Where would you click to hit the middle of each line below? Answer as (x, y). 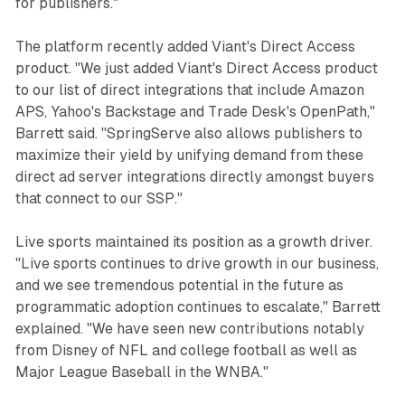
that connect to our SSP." (99, 198)
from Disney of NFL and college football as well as (186, 350)
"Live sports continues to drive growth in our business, (197, 263)
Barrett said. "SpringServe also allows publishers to (188, 133)
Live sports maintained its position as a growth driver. (193, 241)
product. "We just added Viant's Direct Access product (196, 68)
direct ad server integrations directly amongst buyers (194, 176)
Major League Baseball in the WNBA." (141, 372)
